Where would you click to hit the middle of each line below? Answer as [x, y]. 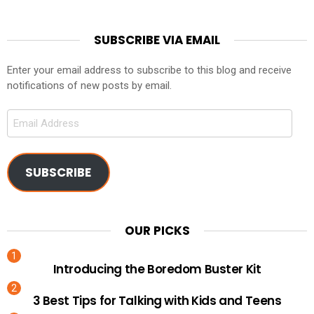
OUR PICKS [157, 230]
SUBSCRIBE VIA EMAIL [157, 40]
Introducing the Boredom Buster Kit [157, 269]
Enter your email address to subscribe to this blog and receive [149, 70]
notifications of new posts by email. [89, 86]
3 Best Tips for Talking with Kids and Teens [157, 301]
